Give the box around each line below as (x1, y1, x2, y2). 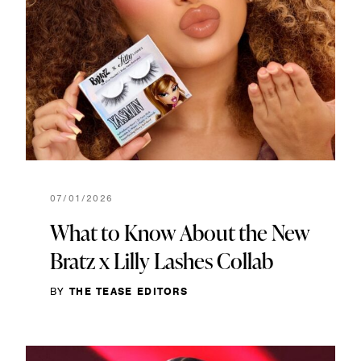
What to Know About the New (50, 217, 310, 247)
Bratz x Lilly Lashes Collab (50, 245, 273, 276)
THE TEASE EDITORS (68, 284, 189, 298)
